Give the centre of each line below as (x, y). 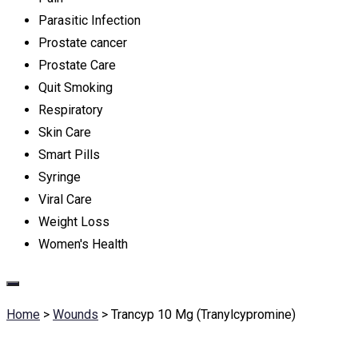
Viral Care (65, 199)
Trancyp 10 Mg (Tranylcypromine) (203, 314)
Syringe (60, 177)
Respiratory (71, 110)
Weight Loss (74, 222)
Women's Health (83, 244)
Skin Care (65, 132)
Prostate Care (77, 65)
